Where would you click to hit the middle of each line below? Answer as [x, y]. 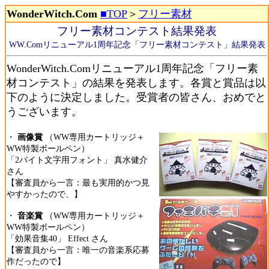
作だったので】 [36, 261]
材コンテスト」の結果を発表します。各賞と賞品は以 [136, 83]
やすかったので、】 [44, 194]
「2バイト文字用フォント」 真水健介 [77, 160]
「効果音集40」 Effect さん [57, 238]
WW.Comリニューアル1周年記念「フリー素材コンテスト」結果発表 [137, 44]
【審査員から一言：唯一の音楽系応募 [78, 250]
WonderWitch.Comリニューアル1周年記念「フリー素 [132, 68]
